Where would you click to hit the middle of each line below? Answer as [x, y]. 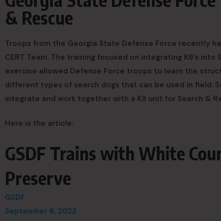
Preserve [38, 178]
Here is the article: [39, 123]
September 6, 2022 [41, 211]
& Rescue [39, 18]
